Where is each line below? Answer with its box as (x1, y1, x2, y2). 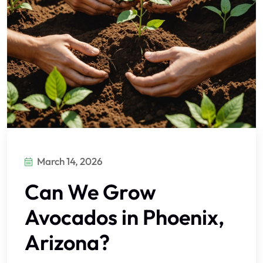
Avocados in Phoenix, (25, 204, 224, 231)
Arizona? (25, 229, 110, 256)
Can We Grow (25, 178, 156, 205)
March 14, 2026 (37, 155, 103, 168)
